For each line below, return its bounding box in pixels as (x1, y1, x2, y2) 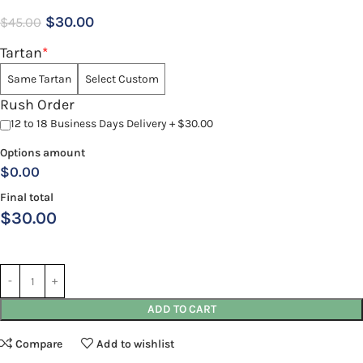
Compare (15, 336, 63, 351)
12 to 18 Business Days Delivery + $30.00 (11, 117, 213, 131)
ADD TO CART (147, 302, 216, 317)
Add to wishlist (96, 336, 175, 351)
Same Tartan (6, 71, 71, 86)
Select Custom (84, 71, 159, 86)
